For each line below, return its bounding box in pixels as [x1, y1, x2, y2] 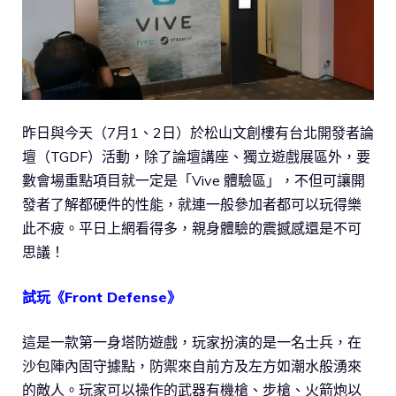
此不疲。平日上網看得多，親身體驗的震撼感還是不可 [22, 218, 362, 237]
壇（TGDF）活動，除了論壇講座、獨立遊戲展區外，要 [22, 147, 370, 165]
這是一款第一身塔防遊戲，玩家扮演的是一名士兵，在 [22, 332, 362, 351]
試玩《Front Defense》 [22, 287, 181, 306]
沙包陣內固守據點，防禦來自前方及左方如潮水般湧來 [22, 356, 362, 375]
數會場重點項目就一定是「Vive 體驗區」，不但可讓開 [22, 171, 365, 189]
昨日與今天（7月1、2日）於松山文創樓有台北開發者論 [22, 123, 374, 141]
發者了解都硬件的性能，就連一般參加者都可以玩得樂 [22, 194, 362, 213]
